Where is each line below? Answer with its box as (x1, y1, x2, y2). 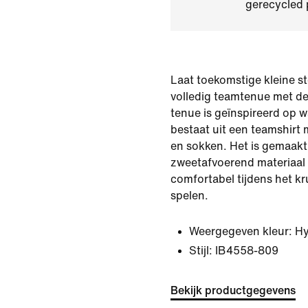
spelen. (170, 190, 208, 201)
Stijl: (189, 245, 212, 256)
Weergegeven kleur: (189, 225, 292, 237)
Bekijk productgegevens (170, 285, 296, 296)
